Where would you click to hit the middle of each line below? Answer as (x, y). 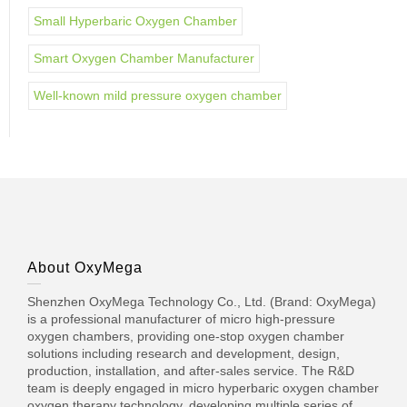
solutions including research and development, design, (184, 353)
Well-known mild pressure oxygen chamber (158, 95)
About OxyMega (85, 268)
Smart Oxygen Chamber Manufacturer (144, 58)
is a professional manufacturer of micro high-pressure (181, 319)
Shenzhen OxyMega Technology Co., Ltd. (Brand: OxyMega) (202, 302)
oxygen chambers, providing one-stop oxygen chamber (186, 336)
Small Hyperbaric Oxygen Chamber (135, 21)
